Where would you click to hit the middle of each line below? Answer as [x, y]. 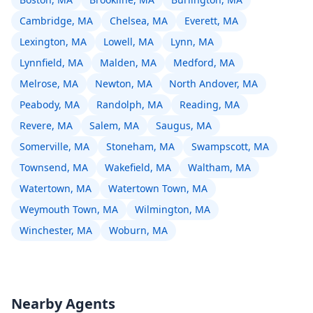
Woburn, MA [138, 230]
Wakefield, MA [138, 167]
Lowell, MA [129, 42]
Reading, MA [210, 104]
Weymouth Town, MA [69, 209]
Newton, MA [124, 83]
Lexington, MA [53, 42]
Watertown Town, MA [158, 188]
